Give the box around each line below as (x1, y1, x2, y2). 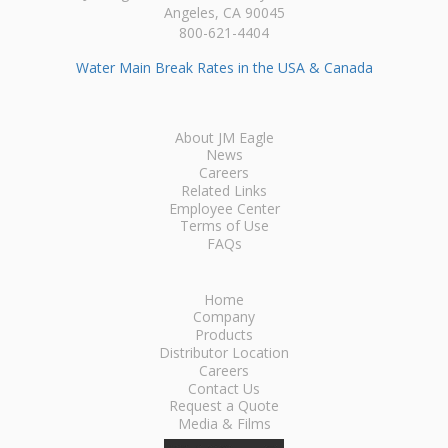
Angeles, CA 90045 (163, 2, 285, 22)
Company (193, 307, 255, 327)
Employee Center (168, 198, 280, 218)
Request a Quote (169, 396, 279, 416)
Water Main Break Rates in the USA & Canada (75, 57, 373, 77)
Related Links (181, 180, 267, 200)
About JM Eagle (174, 127, 274, 147)
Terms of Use (179, 216, 269, 236)
